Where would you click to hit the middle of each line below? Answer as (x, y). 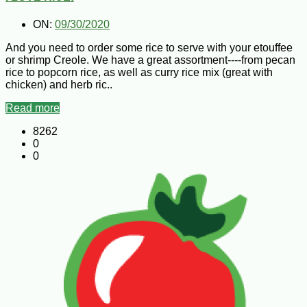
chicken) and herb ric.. (59, 84)
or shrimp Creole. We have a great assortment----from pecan (150, 60)
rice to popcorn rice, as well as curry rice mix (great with (139, 72)
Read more (33, 108)
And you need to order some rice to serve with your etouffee (149, 47)
